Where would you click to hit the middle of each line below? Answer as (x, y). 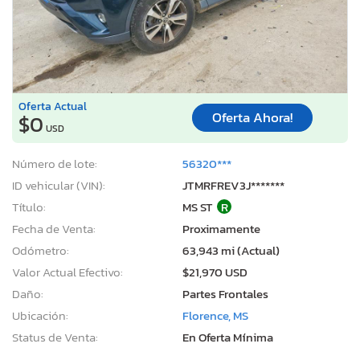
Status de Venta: (55, 337)
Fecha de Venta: (54, 228)
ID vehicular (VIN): (59, 185)
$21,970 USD (215, 272)
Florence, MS (215, 315)
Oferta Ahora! (252, 118)
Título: (29, 207)
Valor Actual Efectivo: (67, 272)
